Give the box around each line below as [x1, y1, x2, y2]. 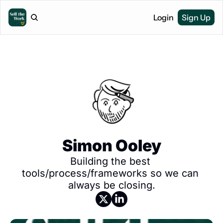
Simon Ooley [62, 136, 161, 155]
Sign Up [182, 12, 211, 22]
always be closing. [68, 179, 155, 191]
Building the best [70, 155, 150, 167]
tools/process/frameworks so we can [22, 167, 199, 179]
